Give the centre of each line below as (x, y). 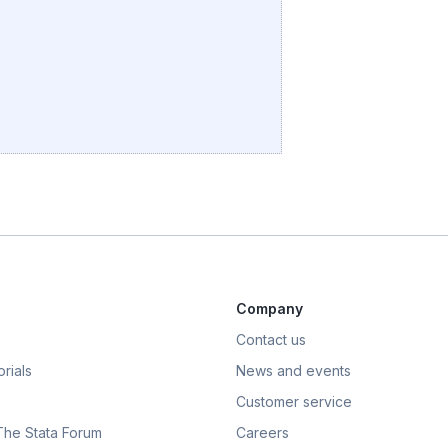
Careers (262, 433)
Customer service (294, 402)
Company (269, 309)
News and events (293, 371)
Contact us (271, 340)
